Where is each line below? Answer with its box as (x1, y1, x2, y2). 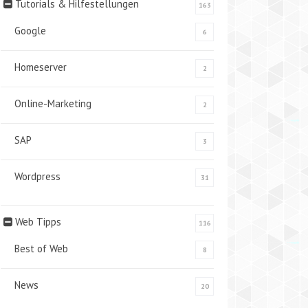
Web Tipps (15, 215, 61, 228)
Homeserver (14, 60, 67, 74)
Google (14, 24, 46, 37)
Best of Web (14, 242, 68, 255)
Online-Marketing (14, 97, 91, 110)
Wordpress (14, 170, 60, 183)
